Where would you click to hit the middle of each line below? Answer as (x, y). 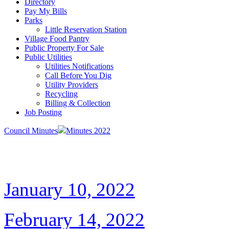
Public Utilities (48, 57)
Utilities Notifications (79, 66)
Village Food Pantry (57, 39)
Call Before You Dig (78, 75)
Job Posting (43, 112)
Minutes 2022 (88, 131)
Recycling (61, 94)
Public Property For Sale (64, 48)
